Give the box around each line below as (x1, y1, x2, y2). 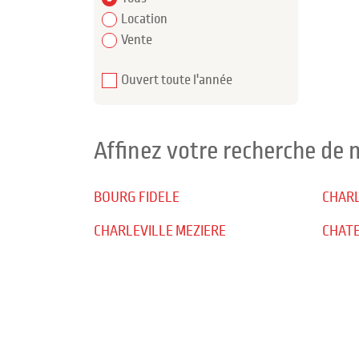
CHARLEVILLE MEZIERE (94, 224, 226, 239)
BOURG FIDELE (94, 190, 179, 205)
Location (121, 12, 167, 26)
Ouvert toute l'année (121, 73, 232, 87)
